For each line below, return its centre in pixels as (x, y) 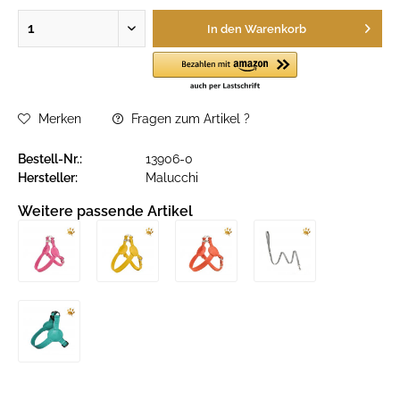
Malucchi (172, 178)
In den (224, 29)
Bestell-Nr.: (50, 159)
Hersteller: (48, 178)
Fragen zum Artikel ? (189, 119)
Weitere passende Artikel (105, 211)
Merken (60, 119)
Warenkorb (275, 29)
